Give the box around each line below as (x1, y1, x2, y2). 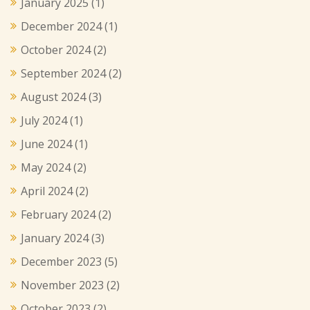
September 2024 (21, 65, 106, 81)
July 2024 (21, 112, 67, 128)
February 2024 (21, 206, 95, 222)
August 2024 (21, 89, 86, 104)
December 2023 (21, 253, 102, 269)
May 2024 (21, 159, 71, 175)
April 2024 (21, 183, 73, 199)
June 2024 (21, 136, 72, 152)
